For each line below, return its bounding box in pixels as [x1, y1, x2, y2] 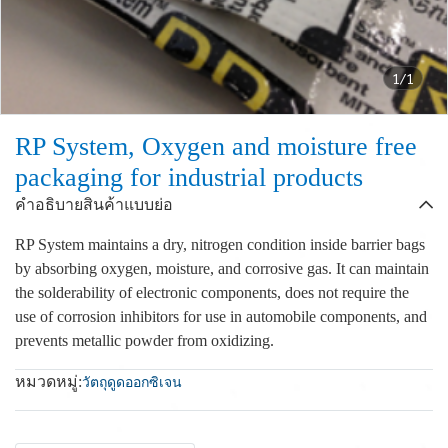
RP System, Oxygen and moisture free [15, 132, 417, 161]
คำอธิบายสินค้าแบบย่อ [15, 196, 173, 213]
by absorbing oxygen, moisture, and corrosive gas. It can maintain [15, 260, 429, 277]
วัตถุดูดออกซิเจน [82, 375, 182, 390]
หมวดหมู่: [15, 373, 82, 390]
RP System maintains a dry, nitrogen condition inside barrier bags [15, 236, 425, 253]
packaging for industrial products [15, 163, 363, 192]
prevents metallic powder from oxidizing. [15, 332, 274, 349]
